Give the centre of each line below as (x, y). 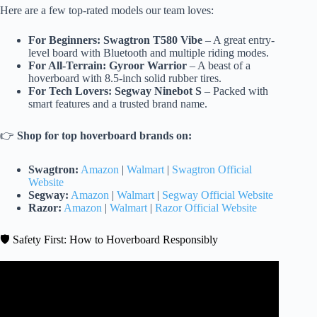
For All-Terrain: (67, 65)
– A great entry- (238, 40)
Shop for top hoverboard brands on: (104, 135)
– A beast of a (219, 65)
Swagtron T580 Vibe (153, 40)
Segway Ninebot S (158, 91)
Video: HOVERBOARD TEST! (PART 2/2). (139, 287)
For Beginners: (64, 40)
